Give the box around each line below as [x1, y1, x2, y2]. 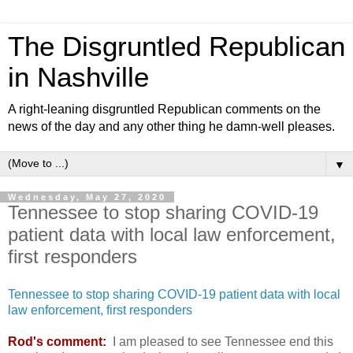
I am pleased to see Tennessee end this [106, 334, 333, 348]
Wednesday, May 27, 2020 [8, 192, 166, 202]
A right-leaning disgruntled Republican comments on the [8, 102, 321, 116]
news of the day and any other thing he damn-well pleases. [8, 120, 335, 133]
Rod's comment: [8, 334, 106, 348]
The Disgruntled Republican [8, 32, 345, 61]
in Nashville [8, 62, 149, 92]
